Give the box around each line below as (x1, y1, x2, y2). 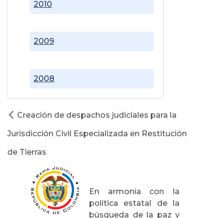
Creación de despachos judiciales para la (17, 110, 177, 120)
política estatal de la (89, 198, 180, 208)
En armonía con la (89, 186, 180, 196)
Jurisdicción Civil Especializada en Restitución (7, 128, 187, 138)
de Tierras (7, 147, 46, 157)
